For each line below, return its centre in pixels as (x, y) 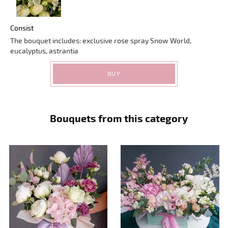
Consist (22, 27)
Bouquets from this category (119, 118)
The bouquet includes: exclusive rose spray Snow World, (101, 40)
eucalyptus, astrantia (44, 50)
